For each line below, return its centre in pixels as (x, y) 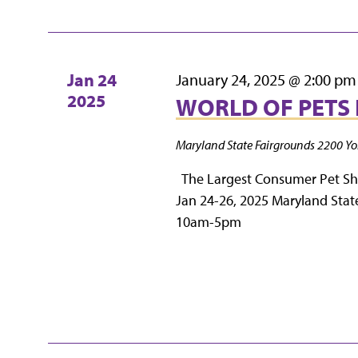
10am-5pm (208, 221)
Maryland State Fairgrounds (246, 144)
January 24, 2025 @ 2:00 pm (266, 79)
